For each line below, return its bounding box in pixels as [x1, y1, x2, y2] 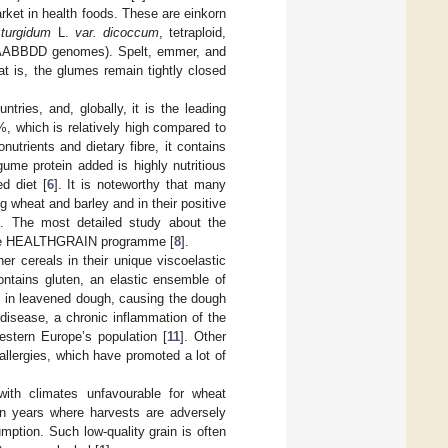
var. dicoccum [74, 24, 159, 40]
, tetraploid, [158, 24, 227, 40]
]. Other [180, 328, 226, 344]
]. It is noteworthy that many [53, 176, 227, 192]
